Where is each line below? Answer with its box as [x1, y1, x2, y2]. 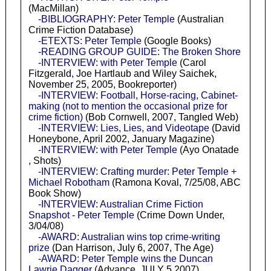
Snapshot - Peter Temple [28, 209, 134, 220]
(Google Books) [141, 35, 211, 46]
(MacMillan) [28, 2, 79, 13]
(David [209, 122, 240, 133]
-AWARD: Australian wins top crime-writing [38, 231, 220, 242]
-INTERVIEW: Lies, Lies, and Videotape [38, 122, 209, 133]
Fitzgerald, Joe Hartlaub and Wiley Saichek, [28, 68, 217, 79]
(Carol [177, 57, 206, 68]
